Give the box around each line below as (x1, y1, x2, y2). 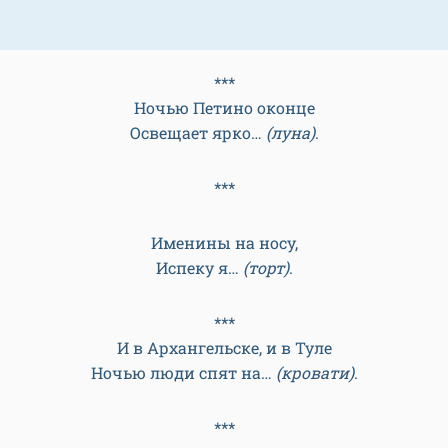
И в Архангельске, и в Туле (116, 337, 332, 358)
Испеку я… (155, 257, 243, 278)
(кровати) (275, 362, 354, 383)
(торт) (242, 257, 289, 278)
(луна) (265, 122, 315, 143)
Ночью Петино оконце (133, 97, 315, 118)
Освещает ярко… (129, 122, 266, 143)
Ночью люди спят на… (90, 362, 276, 383)
